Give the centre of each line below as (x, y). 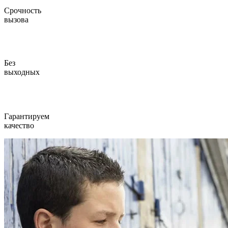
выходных (22, 72)
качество (19, 125)
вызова (16, 19)
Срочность (23, 10)
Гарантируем (27, 116)
